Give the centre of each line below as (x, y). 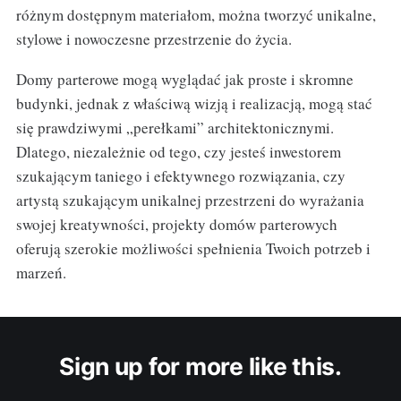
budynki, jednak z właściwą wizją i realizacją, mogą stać (194, 103)
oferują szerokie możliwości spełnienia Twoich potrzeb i (193, 248)
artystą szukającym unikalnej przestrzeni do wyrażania (190, 200)
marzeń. (41, 272)
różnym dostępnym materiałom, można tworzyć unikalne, (196, 14)
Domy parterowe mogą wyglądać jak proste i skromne (184, 79)
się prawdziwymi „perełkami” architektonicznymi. (175, 127)
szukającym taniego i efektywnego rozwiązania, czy (180, 175)
